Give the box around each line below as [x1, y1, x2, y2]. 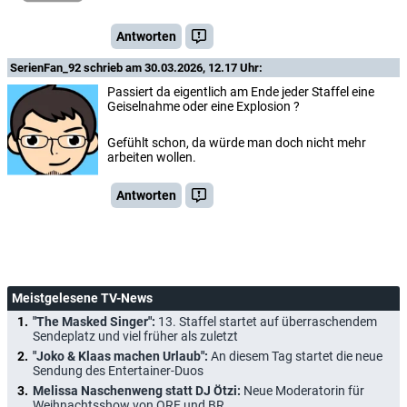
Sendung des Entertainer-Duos [33, 362, 203, 378]
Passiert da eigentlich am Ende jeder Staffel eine [107, 84, 374, 99]
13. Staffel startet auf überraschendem [158, 313, 377, 329]
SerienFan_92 [10, 60, 84, 74]
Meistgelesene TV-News [12, 290, 153, 305]
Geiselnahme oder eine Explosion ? [107, 98, 300, 114]
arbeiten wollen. [107, 149, 196, 164]
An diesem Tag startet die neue [211, 348, 382, 363]
